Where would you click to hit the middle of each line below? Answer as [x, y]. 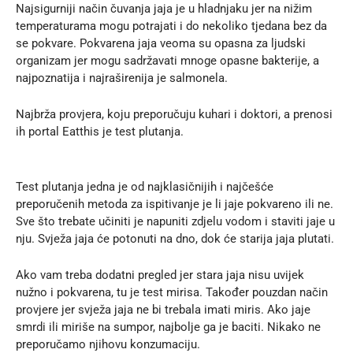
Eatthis [81, 131]
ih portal [39, 131]
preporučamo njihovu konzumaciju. [108, 344]
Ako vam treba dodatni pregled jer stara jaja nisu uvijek [160, 275]
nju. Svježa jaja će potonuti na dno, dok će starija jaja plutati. [175, 238]
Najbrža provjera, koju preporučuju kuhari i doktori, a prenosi [174, 114]
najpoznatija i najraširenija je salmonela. [122, 78]
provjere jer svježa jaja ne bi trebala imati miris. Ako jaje [163, 309]
